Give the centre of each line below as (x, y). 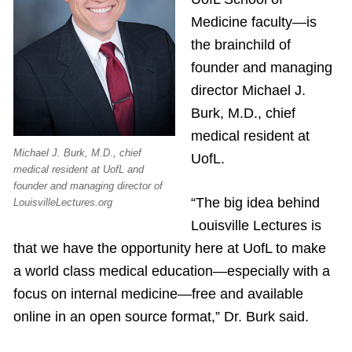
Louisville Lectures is (256, 226)
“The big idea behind (255, 203)
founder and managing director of (88, 185)
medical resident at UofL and (79, 169)
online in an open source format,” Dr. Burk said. (161, 317)
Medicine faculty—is (253, 22)
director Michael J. (248, 91)
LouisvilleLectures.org (63, 202)
